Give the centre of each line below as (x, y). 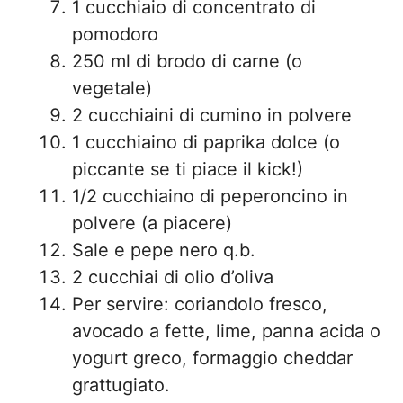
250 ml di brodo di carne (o (187, 61)
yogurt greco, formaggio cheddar (212, 358)
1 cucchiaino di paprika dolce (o (206, 142)
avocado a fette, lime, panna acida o (226, 331)
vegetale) (112, 88)
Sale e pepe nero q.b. (164, 250)
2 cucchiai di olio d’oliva (173, 277)
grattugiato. (121, 385)
